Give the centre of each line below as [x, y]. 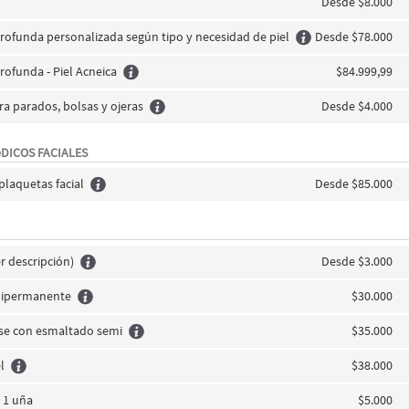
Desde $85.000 [353, 184]
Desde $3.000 [357, 261]
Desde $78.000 [353, 37]
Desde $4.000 [357, 106]
